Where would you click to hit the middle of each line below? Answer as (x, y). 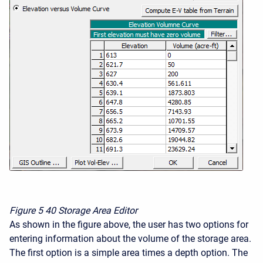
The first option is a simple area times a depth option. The (129, 252)
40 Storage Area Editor (91, 210)
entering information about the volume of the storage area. (130, 238)
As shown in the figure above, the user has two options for (129, 224)
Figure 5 (26, 210)
